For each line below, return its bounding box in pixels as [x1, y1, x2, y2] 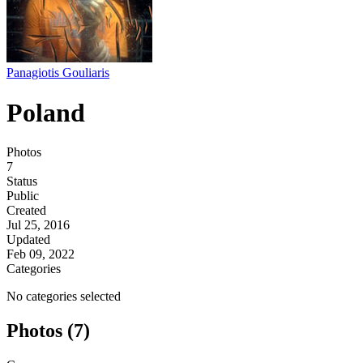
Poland [6, 97, 85, 127]
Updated [6, 233, 50, 247]
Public [6, 189, 39, 203]
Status [6, 174, 37, 189]
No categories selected [6, 289, 121, 304]
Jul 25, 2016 [6, 218, 70, 233]
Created [6, 203, 46, 218]
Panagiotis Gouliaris [6, 66, 109, 80]
